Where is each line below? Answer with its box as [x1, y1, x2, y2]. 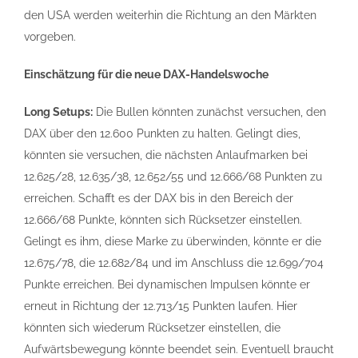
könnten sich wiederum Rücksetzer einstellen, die [24, 321, 280, 334]
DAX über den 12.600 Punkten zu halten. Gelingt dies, [24, 127, 300, 140]
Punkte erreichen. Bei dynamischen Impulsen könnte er [24, 278, 310, 291]
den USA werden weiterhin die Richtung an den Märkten [24, 9, 316, 22]
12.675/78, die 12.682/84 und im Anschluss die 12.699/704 [24, 257, 324, 269]
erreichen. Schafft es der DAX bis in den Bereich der [24, 192, 293, 205]
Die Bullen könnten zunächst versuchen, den [93, 105, 326, 118]
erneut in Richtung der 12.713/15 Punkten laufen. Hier [24, 300, 297, 312]
